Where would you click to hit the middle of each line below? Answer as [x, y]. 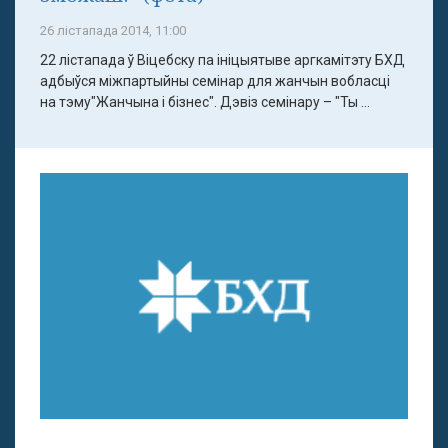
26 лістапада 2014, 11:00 [113, 31]
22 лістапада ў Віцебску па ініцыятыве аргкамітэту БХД [222, 60]
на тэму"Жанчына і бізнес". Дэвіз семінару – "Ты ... [205, 102]
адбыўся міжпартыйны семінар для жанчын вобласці [215, 81]
